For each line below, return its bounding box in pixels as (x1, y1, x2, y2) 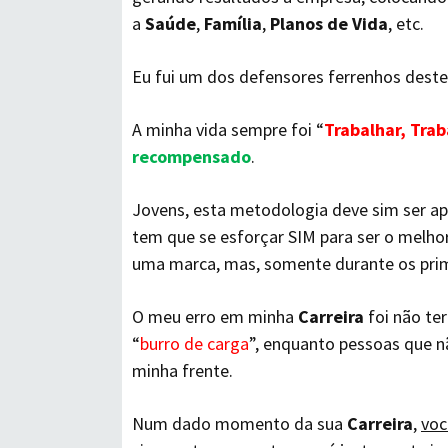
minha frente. (132, 359, 233, 382)
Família (204, 12, 262, 35)
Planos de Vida (270, 12, 388, 35)
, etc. (388, 12, 424, 35)
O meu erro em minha (132, 305, 298, 328)
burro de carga (140, 332, 249, 355)
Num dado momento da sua (132, 412, 347, 435)
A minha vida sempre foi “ (132, 118, 324, 141)
